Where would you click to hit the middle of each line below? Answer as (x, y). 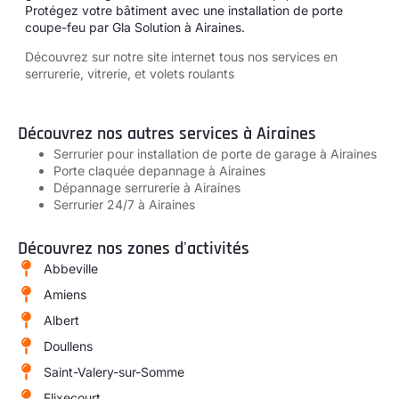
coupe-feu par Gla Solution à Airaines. (135, 27)
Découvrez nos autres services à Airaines (167, 133)
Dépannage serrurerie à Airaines (147, 187)
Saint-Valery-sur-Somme (114, 371)
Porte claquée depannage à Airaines (159, 170)
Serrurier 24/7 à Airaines (124, 204)
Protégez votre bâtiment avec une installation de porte (184, 10)
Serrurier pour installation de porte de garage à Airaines (215, 153)
